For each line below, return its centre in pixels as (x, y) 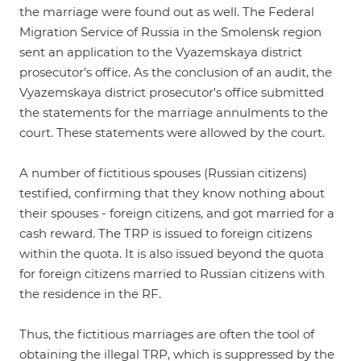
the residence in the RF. (90, 294)
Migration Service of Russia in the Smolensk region (170, 32)
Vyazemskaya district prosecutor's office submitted (172, 92)
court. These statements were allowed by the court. (172, 133)
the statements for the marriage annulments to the (174, 112)
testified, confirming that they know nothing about (172, 193)
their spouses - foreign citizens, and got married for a (177, 213)
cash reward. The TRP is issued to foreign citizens (166, 233)
